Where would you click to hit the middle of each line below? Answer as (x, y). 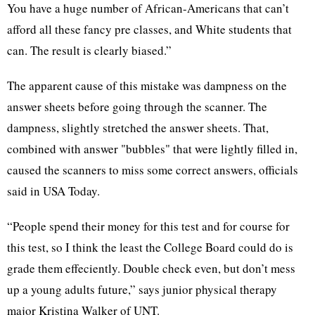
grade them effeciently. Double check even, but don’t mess (151, 268)
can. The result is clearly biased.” (89, 50)
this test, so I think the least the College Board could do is (150, 247)
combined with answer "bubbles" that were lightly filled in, (152, 149)
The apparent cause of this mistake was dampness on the (147, 85)
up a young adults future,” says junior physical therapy (142, 289)
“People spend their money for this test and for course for (148, 226)
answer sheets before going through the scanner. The (137, 107)
